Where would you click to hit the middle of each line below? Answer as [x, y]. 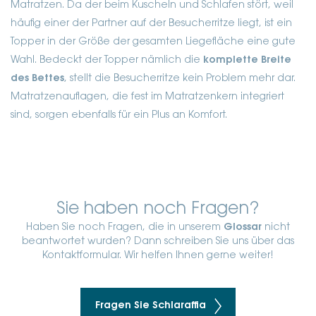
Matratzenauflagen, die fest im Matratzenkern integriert [147, 97]
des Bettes [37, 79]
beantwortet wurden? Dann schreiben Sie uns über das [158, 242]
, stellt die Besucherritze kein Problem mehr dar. [180, 79]
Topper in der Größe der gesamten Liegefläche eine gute [153, 42]
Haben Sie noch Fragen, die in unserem [125, 227]
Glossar [243, 227]
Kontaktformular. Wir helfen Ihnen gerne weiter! [158, 256]
